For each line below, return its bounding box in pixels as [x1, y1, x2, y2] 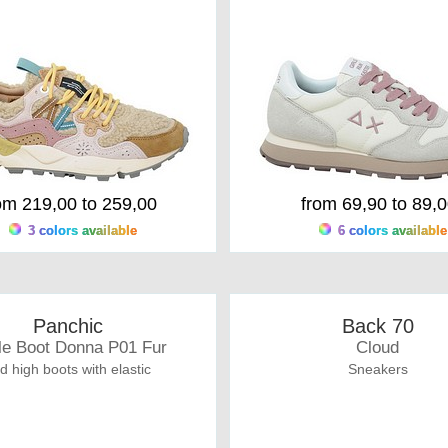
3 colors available [23, 223, 137, 238]
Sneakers [347, 361, 408, 377]
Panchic [32, 315, 103, 337]
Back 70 [341, 315, 414, 337]
